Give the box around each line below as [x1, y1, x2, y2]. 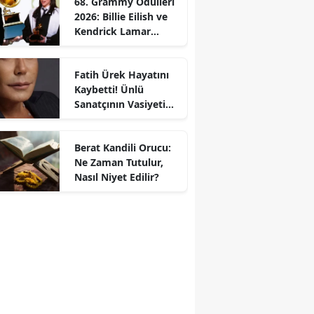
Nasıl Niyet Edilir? [74, 170, 159, 184]
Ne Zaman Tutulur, [74, 155, 163, 169]
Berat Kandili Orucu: [74, 140, 171, 154]
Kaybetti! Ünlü [74, 82, 144, 96]
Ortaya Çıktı [74, 111, 132, 125]
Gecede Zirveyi [74, 39, 144, 53]
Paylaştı [74, 53, 112, 67]
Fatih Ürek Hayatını [74, 67, 169, 81]
